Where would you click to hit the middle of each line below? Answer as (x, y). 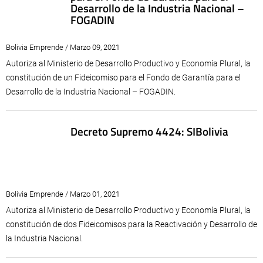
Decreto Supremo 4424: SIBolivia (149, 131)
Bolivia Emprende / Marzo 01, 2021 (63, 194)
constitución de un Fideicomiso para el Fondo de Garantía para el (123, 77)
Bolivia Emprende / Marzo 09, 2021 (63, 47)
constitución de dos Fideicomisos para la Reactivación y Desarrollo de (131, 224)
